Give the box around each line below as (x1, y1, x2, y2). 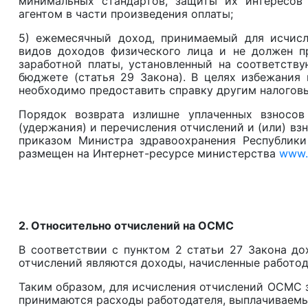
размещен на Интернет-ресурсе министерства (19, 146, 279, 161)
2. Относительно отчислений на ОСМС (19, 219, 234, 233)
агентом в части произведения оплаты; (19, 7, 233, 21)
